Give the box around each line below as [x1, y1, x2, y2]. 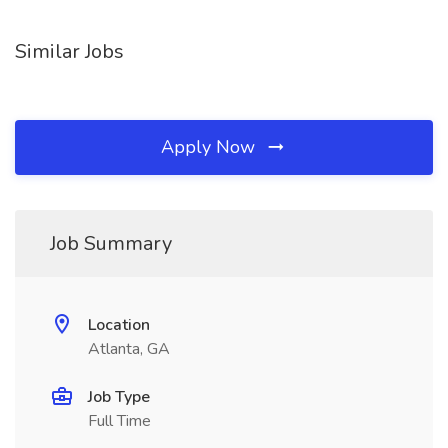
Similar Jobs [15, 38, 124, 65]
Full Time [88, 410, 151, 432]
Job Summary [50, 230, 172, 257]
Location [88, 314, 150, 336]
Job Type [88, 386, 150, 408]
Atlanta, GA [88, 338, 170, 360]
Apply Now [161, 135, 260, 159]
